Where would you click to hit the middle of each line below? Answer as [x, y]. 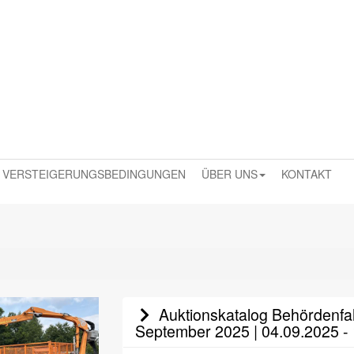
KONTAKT [307, 174]
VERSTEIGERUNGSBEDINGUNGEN [94, 174]
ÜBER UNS [230, 174]
